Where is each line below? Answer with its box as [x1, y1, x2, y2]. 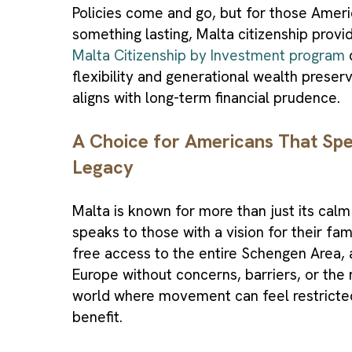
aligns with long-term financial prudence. [72, 88, 340, 108]
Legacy [72, 155, 134, 180]
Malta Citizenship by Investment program [72, 46, 345, 66]
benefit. [72, 306, 123, 327]
